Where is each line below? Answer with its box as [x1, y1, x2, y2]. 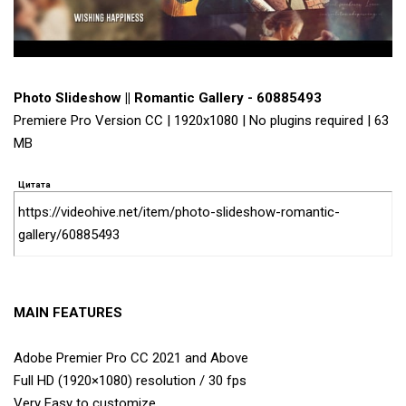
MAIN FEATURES [14, 304, 122, 322]
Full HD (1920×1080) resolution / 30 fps [14, 372, 246, 390]
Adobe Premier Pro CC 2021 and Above [14, 350, 248, 367]
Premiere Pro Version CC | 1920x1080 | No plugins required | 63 [14, 112, 389, 130]
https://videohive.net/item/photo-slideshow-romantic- [18, 204, 340, 221]
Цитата [18, 179, 51, 190]
